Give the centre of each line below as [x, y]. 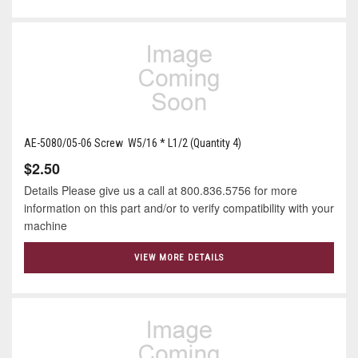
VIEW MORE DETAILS [179, 258]
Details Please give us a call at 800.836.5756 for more [161, 191]
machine [46, 226]
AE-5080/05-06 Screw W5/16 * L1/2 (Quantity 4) [133, 143]
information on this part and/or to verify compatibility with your [179, 208]
